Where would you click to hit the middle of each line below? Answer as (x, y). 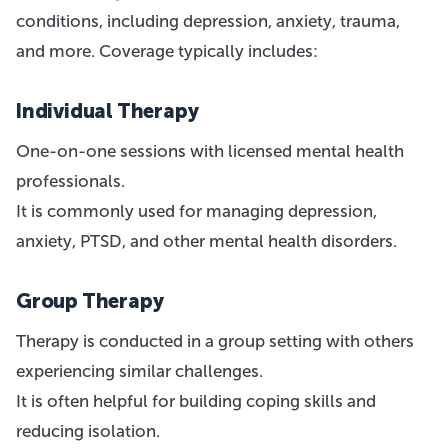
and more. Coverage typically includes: (167, 51)
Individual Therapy (107, 111)
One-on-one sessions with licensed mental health (210, 151)
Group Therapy (90, 301)
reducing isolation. (88, 431)
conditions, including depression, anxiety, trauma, (208, 21)
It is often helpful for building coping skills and (196, 401)
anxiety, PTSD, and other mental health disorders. (206, 241)
